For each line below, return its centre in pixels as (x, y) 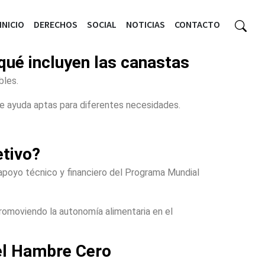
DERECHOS (56, 24)
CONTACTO (197, 24)
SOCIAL (102, 24)
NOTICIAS (146, 24)
